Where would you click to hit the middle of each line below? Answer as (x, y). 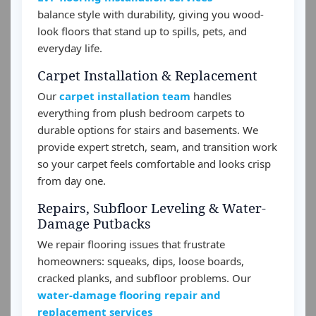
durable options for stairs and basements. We (148, 130)
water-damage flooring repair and (129, 295)
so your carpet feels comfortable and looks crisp (154, 164)
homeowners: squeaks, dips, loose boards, (141, 261)
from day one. (72, 181)
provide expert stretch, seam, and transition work (157, 147)
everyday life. (70, 48)
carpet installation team (125, 96)
